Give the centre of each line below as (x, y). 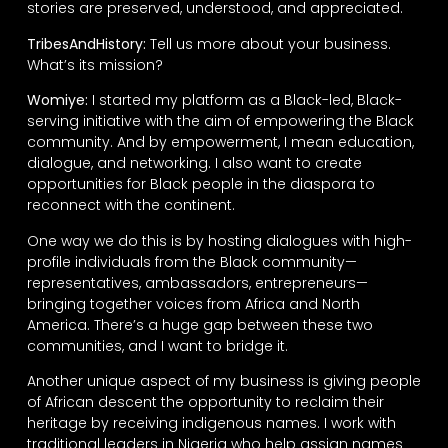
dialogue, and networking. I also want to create (194, 163)
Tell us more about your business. (268, 43)
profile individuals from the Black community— (191, 261)
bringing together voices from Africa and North (193, 303)
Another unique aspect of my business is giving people (223, 380)
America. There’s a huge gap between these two (199, 324)
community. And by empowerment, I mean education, (220, 142)
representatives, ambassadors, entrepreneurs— (197, 282)
